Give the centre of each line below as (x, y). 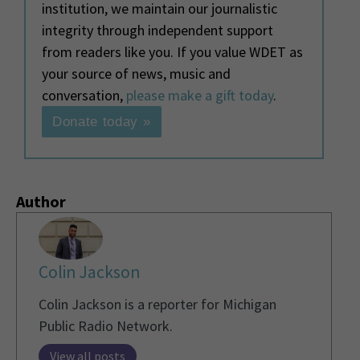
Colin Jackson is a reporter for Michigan (157, 305)
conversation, (84, 95)
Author (41, 201)
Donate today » (102, 121)
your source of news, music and (136, 73)
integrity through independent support (157, 30)
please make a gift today (200, 95)
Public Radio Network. (106, 326)
